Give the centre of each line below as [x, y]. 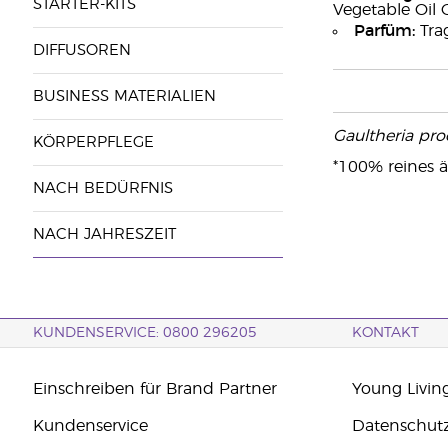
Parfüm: [384, 31]
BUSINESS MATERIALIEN [124, 96]
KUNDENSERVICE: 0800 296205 [144, 333]
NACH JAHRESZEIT [104, 234]
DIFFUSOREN [81, 50]
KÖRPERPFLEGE [93, 142]
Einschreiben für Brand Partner [154, 389]
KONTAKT [386, 333]
